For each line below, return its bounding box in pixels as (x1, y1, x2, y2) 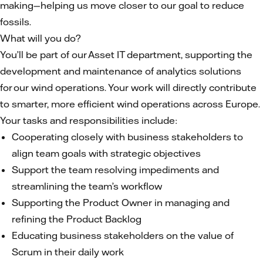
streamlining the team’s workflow (12, 180, 164, 192)
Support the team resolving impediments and (12, 164, 219, 176)
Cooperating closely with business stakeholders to (12, 131, 243, 143)
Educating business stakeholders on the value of (12, 230, 234, 241)
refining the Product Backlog (12, 213, 144, 225)
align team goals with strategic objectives (12, 147, 203, 159)
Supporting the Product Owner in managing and (12, 197, 230, 208)
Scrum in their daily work (12, 246, 126, 258)
